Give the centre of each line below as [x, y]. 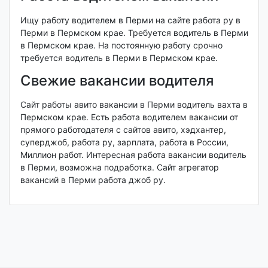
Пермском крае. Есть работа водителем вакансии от [129, 117]
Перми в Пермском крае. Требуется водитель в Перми [134, 32]
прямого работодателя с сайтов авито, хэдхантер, [123, 129]
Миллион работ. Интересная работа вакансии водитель [133, 154]
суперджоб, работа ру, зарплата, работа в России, [124, 142]
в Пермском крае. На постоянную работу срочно [121, 45]
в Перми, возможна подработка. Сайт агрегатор [119, 167]
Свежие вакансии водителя [117, 80]
